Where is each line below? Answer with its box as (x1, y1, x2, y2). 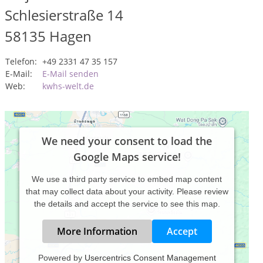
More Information (56, 225, 137, 238)
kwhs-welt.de (42, 80, 94, 92)
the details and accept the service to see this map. (33, 199, 220, 208)
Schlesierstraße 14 (5, 5, 123, 25)
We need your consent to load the (42, 134, 212, 148)
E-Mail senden (42, 68, 99, 79)
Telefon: (5, 56, 37, 67)
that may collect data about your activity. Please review (25, 187, 228, 196)
